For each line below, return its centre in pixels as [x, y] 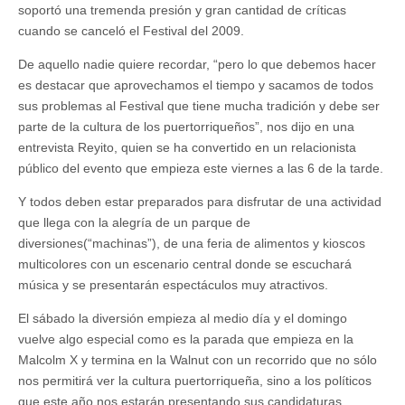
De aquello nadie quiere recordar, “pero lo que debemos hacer [197, 64]
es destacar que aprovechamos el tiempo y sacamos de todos [196, 85]
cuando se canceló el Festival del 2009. [131, 31]
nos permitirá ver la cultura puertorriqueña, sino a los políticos [195, 381]
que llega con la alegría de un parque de [134, 222]
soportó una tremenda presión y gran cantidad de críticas [182, 10]
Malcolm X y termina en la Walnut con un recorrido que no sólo [198, 360]
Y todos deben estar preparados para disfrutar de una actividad [200, 202]
